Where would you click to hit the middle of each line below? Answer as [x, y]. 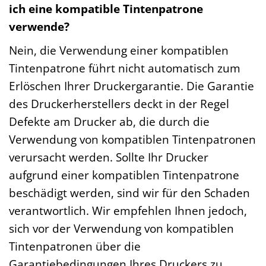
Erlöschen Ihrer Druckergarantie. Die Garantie [132, 85]
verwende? [39, 26]
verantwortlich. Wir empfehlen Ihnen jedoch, [128, 210]
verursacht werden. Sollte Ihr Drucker [109, 157]
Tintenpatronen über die [75, 246]
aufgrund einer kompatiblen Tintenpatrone [124, 175]
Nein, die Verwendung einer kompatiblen [119, 50]
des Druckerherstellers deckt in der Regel [119, 103]
